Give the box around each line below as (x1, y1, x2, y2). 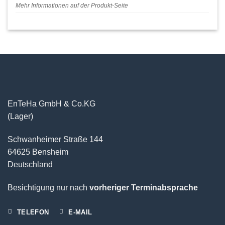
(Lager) (8, 112, 33, 121)
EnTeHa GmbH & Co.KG (8, 99, 95, 108)
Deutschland (8, 160, 53, 169)
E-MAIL (68, 208, 92, 216)
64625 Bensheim (8, 148, 68, 157)
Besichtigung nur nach (8, 183, 89, 192)
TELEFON (17, 208, 49, 216)
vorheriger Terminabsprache (89, 183, 198, 192)
